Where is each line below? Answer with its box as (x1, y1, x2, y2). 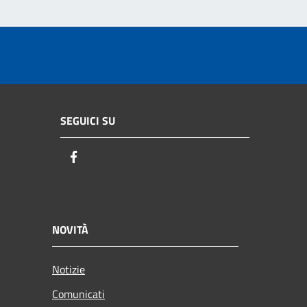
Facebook (82, 148, 131, 167)
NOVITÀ (52, 221, 88, 238)
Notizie (52, 260, 85, 278)
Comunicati (52, 285, 105, 302)
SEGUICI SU (60, 112, 115, 130)
